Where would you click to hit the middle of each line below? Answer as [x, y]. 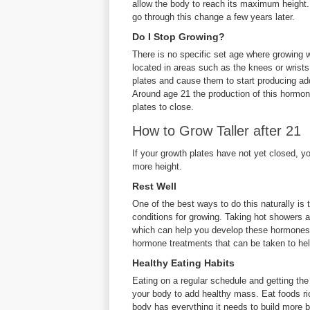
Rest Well [154, 186]
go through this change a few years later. [213, 17]
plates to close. [163, 107]
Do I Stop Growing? [179, 37]
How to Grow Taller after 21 [217, 131]
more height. [157, 166]
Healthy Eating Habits [183, 263]
